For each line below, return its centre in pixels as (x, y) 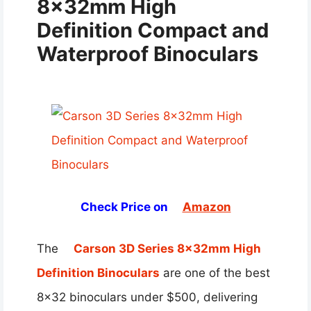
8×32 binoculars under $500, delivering (147, 297)
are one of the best (215, 273)
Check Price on (125, 207)
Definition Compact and (153, 31)
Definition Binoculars (98, 273)
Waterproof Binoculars (148, 54)
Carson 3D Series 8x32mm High (167, 249)
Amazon (207, 207)
